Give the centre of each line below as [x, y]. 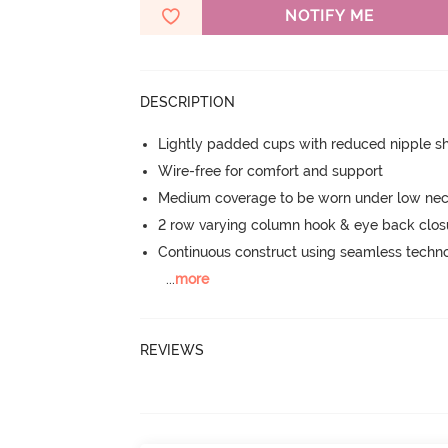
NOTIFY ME [329, 16]
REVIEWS [172, 349]
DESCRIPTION [188, 102]
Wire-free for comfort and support [271, 171]
